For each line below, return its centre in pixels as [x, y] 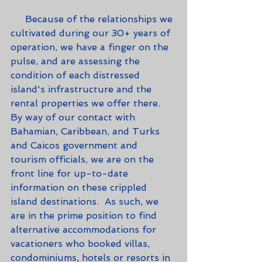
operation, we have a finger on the [91, 47]
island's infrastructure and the [82, 89]
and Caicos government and [75, 145]
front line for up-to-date [71, 173]
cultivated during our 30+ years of [92, 33]
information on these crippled [80, 187]
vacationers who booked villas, [82, 243]
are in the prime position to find [85, 215]
